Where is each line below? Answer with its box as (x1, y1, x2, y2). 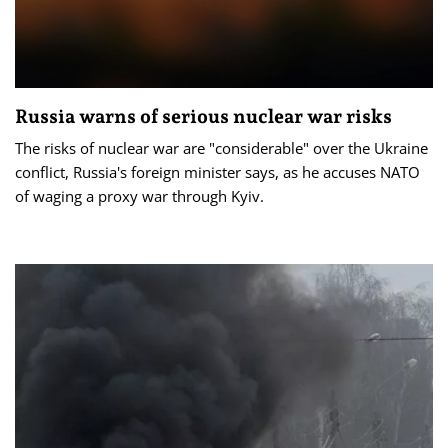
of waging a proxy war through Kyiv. (15, 185, 264, 206)
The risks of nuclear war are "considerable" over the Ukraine (15, 137, 428, 158)
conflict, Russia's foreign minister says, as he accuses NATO (15, 161, 420, 182)
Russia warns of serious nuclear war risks (15, 104, 392, 127)
